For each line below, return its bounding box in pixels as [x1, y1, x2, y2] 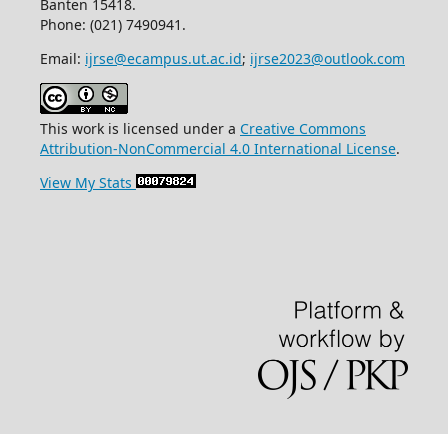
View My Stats [40, 173, 132, 193]
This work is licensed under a [40, 119, 240, 139]
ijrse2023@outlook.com [250, 49, 405, 69]
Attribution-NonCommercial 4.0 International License [40, 139, 396, 159]
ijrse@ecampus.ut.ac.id [85, 49, 242, 69]
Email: [40, 49, 85, 69]
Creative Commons [240, 119, 366, 139]
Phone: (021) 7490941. [40, 15, 186, 35]
